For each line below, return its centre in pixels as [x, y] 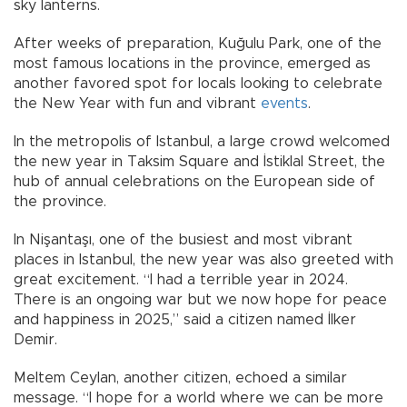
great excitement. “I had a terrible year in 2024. [181, 280]
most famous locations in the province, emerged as [192, 64]
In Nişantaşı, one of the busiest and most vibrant [183, 240]
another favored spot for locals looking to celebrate [198, 84]
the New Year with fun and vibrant [137, 104]
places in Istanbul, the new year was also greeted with [203, 260]
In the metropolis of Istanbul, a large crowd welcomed [202, 142]
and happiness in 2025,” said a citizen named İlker [185, 320]
